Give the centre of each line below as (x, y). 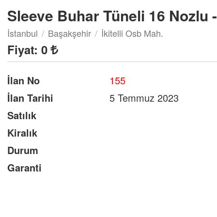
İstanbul (23, 33)
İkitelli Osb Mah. (132, 33)
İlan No (23, 80)
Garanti (24, 167)
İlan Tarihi (30, 98)
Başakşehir (70, 33)
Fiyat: (24, 49)
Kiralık (22, 132)
